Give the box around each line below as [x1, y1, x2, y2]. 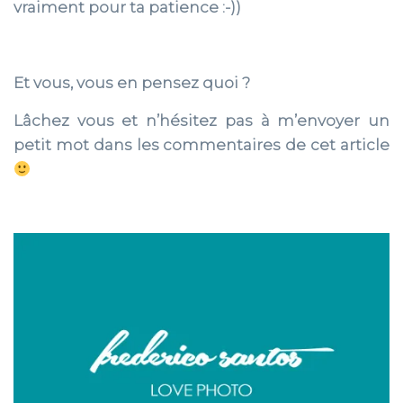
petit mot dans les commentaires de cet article [13, 136, 390, 154]
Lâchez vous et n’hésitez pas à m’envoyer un [13, 112, 390, 130]
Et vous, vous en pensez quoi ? [13, 74, 250, 92]
